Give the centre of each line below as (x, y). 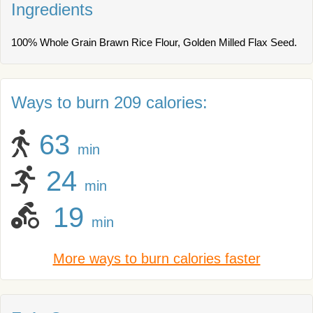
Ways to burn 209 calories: (109, 102)
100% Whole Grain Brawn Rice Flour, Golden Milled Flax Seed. (154, 42)
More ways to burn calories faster (156, 259)
